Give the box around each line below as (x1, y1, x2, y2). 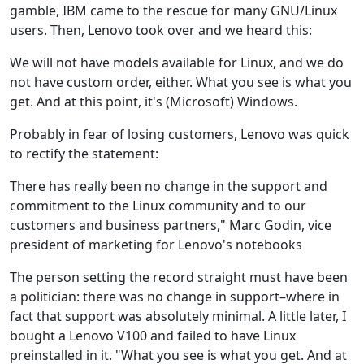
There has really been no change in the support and (10, 176, 327, 195)
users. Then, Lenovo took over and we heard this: (10, 20, 312, 39)
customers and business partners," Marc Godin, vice (10, 215, 331, 234)
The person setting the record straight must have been (10, 267, 348, 286)
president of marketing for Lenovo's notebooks (10, 235, 302, 253)
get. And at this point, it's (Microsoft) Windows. (10, 92, 297, 110)
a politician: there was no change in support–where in (10, 287, 340, 305)
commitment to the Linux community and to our (10, 196, 306, 214)
